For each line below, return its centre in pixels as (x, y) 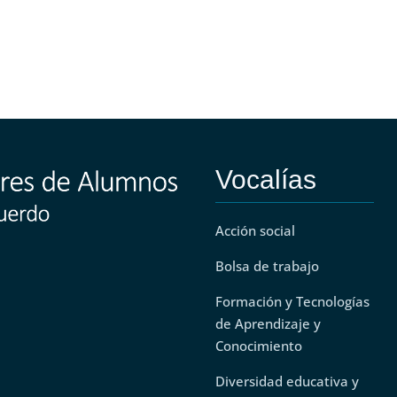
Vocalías (265, 179)
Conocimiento (258, 345)
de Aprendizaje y (268, 323)
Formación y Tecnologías (292, 301)
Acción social (255, 230)
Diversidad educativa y (287, 381)
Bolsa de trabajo (267, 265)
